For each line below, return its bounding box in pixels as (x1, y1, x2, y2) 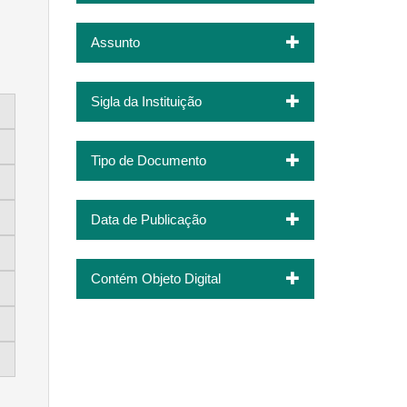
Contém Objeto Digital (90, 270, 221, 286)
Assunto (90, 34, 140, 50)
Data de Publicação (90, 211, 206, 227)
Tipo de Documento (90, 152, 206, 168)
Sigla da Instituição (90, 93, 202, 109)
